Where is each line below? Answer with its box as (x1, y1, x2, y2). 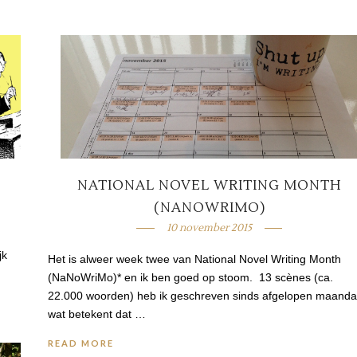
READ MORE (47, 337, 114, 348)
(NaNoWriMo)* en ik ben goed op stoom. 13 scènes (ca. (47, 270, 333, 284)
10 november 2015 (167, 221, 253, 234)
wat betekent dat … (47, 307, 146, 320)
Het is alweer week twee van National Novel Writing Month (47, 252, 341, 265)
